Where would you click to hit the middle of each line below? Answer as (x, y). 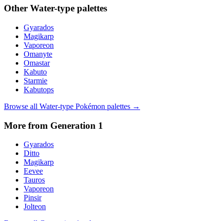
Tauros (34, 180)
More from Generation (51, 125)
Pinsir (33, 198)
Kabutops (39, 89)
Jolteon (35, 207)
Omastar (37, 63)
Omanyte (38, 54)
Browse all (22, 106)
